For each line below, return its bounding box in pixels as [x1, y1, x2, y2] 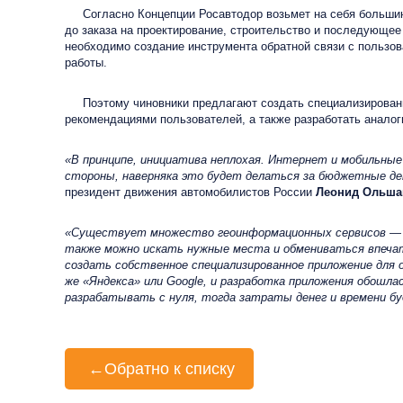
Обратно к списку [104, 360, 235, 378]
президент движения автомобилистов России [65, 185, 316, 199]
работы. [65, 56, 107, 69]
